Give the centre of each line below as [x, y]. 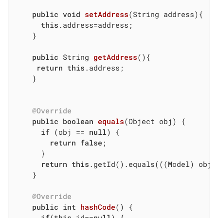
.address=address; [96, 25]
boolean [78, 121]
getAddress [116, 57]
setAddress [107, 14]
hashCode [98, 207]
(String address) [164, 14]
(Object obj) [151, 121]
